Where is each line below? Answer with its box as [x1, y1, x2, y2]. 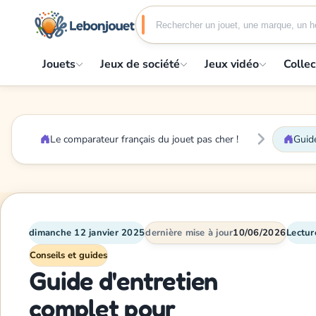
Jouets [42, 56, 75, 72]
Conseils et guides [30, 248, 107, 262]
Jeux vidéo [205, 56, 259, 72]
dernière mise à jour [145, 226, 233, 239]
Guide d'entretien [29, 265, 218, 296]
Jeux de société [100, 56, 180, 72]
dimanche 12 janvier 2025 [29, 226, 145, 239]
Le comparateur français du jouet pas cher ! [50, 132, 238, 146]
